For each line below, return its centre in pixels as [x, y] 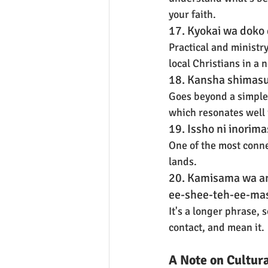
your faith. [192, 15]
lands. [183, 162]
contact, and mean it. [217, 228]
